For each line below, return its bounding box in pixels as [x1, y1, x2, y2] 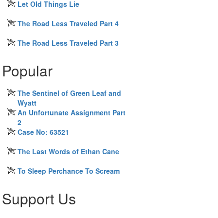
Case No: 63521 [18, 127, 69, 137]
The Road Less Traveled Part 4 [18, 18, 119, 28]
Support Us [2, 188, 76, 209]
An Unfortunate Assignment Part [18, 108, 126, 117]
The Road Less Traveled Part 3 [18, 38, 119, 48]
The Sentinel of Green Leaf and [18, 88, 121, 98]
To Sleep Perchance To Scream [18, 166, 120, 176]
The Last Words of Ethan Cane [18, 146, 119, 156]
